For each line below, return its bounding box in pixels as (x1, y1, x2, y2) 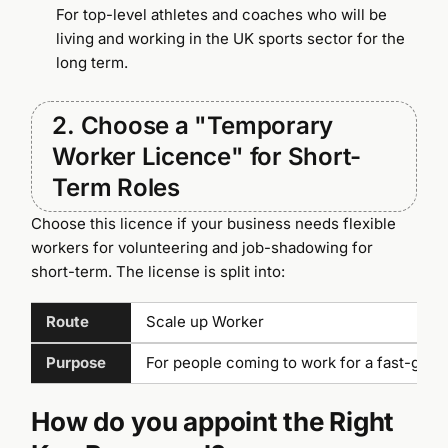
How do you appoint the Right (31, 405, 395, 437)
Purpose (46, 353, 107, 373)
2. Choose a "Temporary (52, 110, 334, 140)
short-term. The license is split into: (31, 261, 286, 281)
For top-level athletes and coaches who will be (56, 4, 388, 24)
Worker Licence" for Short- (52, 141, 362, 171)
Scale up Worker (146, 312, 265, 332)
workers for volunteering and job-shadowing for (31, 237, 374, 257)
